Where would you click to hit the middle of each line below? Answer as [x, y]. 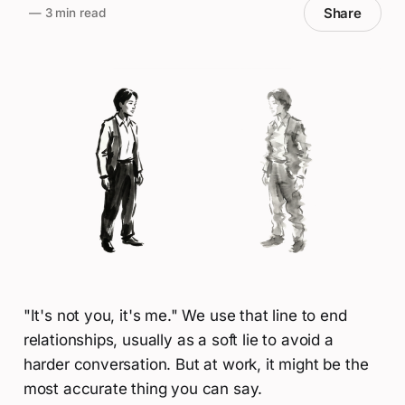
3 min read [73, 13]
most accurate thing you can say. [143, 389]
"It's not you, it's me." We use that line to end [185, 316]
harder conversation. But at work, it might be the [196, 365]
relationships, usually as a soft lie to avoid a [178, 340]
